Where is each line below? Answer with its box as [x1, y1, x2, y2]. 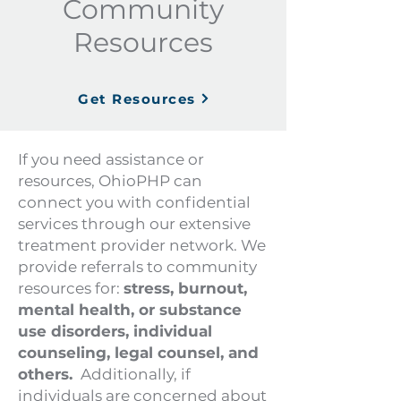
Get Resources [78, 90, 196, 107]
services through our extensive [18, 215, 251, 233]
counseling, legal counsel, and [18, 344, 259, 362]
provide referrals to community [18, 258, 257, 276]
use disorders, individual [18, 322, 212, 340]
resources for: [18, 279, 124, 297]
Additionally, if [77, 365, 191, 383]
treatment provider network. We [18, 236, 266, 254]
